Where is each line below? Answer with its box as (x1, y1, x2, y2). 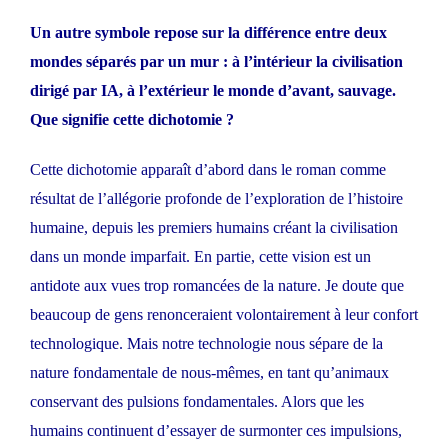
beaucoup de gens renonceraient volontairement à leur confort (30, 306, 418, 324)
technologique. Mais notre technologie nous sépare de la (30, 335, 383, 353)
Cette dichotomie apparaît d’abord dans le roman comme (30, 161, 386, 179)
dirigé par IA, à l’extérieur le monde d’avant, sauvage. (30, 82, 396, 100)
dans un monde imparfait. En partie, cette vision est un (30, 248, 371, 266)
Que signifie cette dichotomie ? (30, 111, 234, 129)
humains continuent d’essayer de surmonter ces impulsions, (30, 422, 402, 440)
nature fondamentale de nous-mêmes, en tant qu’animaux (30, 364, 389, 382)
